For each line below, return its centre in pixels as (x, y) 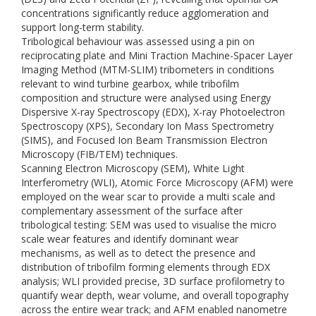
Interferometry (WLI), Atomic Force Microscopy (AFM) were (157, 182)
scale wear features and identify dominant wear (130, 239)
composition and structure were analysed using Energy (146, 98)
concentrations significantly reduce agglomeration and (145, 13)
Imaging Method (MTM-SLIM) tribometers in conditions (148, 69)
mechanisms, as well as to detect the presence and (138, 253)
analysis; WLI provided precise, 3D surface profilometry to (153, 281)
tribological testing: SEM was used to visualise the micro (149, 225)
